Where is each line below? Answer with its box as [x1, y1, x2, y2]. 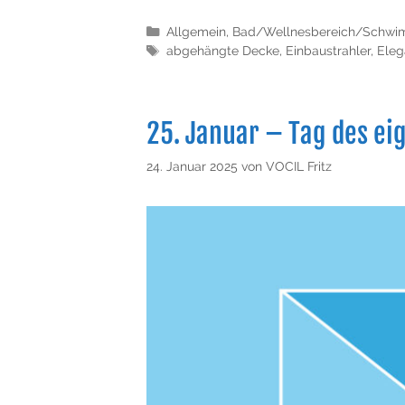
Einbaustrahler [285, 42, 371, 58]
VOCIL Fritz [266, 158, 332, 174]
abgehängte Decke [165, 42, 279, 58]
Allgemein [165, 23, 226, 39]
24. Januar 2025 [146, 158, 238, 174]
